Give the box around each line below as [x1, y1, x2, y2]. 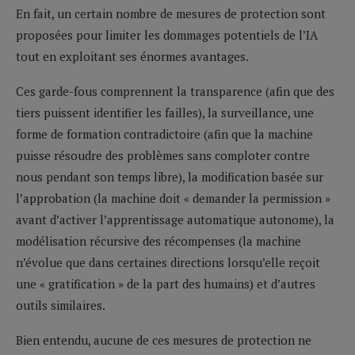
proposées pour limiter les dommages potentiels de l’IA [16, 26, 318, 43]
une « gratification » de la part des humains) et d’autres [16, 275, 315, 292]
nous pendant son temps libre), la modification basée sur [16, 168, 323, 185]
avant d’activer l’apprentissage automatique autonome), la [16, 211, 334, 227]
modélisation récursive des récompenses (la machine [16, 232, 301, 249]
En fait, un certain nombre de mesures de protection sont [16, 5, 326, 21]
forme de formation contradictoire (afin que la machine [16, 125, 313, 142]
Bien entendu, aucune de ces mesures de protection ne [16, 331, 311, 348]
